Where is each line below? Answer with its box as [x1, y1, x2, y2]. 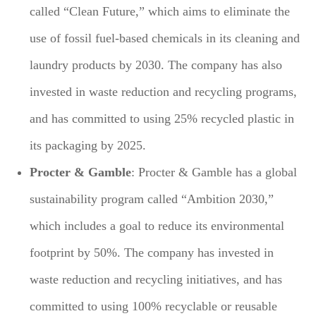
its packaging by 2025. [30, 138, 147, 152]
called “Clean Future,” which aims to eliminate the [30, 4, 291, 18]
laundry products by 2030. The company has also [30, 57, 283, 72]
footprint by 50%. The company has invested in [30, 245, 274, 260]
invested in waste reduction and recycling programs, [30, 84, 298, 99]
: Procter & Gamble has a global [131, 164, 298, 179]
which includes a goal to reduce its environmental [30, 218, 285, 233]
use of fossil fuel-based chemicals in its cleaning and [30, 30, 300, 45]
